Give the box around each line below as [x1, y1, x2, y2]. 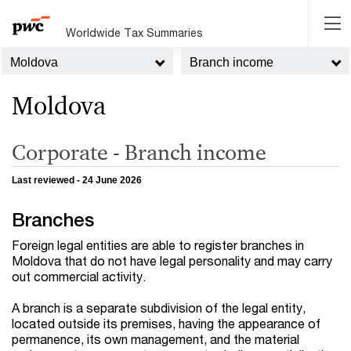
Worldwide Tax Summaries [66, 25, 204, 39]
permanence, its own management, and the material [12, 331, 299, 347]
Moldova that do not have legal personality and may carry [12, 253, 332, 269]
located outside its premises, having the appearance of [12, 316, 320, 331]
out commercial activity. [12, 269, 146, 284]
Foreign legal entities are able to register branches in [12, 237, 304, 253]
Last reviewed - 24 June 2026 [12, 175, 142, 186]
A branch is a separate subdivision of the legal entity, [12, 300, 306, 316]
